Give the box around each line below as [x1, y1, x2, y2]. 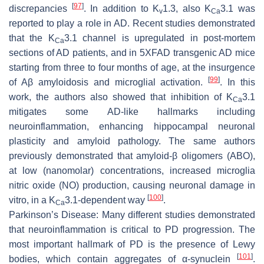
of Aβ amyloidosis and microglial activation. [9, 77, 209, 87]
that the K [9, 32, 55, 43]
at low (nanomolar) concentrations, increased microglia [9, 165, 255, 176]
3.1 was [220, 3, 255, 14]
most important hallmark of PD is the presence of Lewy [9, 239, 255, 249]
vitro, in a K [9, 194, 55, 205]
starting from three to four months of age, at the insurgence [9, 62, 255, 72]
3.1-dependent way [65, 194, 147, 205]
